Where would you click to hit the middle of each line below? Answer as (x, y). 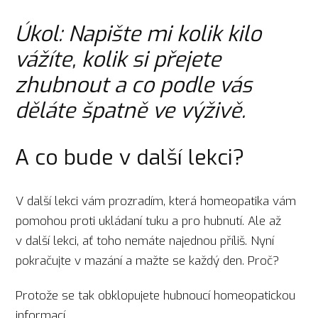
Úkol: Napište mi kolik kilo (138, 34)
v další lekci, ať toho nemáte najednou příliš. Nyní (145, 241)
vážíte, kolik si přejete (117, 60)
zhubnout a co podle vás (133, 86)
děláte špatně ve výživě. (130, 111)
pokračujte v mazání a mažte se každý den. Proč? (149, 261)
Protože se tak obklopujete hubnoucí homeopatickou (156, 295)
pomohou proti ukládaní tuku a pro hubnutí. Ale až (149, 221)
